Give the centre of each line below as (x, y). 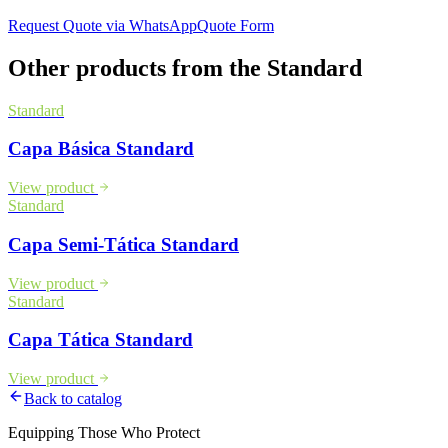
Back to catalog (73, 398)
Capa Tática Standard (100, 340)
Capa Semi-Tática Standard (123, 244)
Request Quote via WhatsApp (102, 25)
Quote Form (235, 25)
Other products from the (134, 67)
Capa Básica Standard (101, 149)
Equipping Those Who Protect (104, 432)
